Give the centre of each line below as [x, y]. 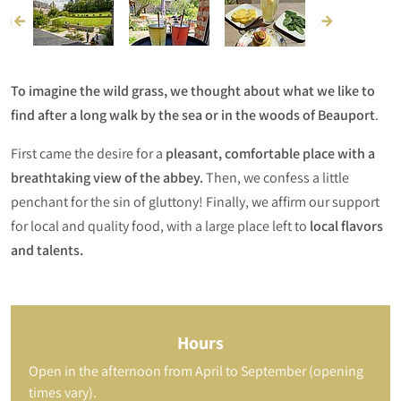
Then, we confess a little [277, 178]
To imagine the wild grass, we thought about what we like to [193, 91]
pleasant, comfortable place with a [270, 154]
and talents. [47, 251]
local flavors [345, 226]
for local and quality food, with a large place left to [159, 226]
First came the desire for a [88, 154]
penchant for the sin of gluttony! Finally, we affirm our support [195, 202]
